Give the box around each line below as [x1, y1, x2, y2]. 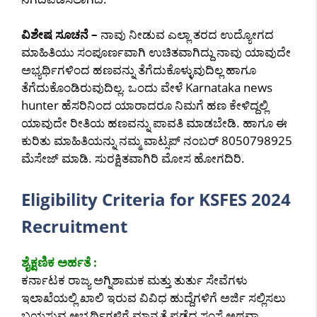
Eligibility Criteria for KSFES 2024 [21, 187, 291, 211]
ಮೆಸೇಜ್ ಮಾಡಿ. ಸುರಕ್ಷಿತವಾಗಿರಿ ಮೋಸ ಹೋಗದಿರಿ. [21, 150, 245, 166]
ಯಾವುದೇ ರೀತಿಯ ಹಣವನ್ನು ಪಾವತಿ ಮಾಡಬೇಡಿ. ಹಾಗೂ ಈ [21, 115, 287, 131]
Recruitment [21, 214, 127, 238]
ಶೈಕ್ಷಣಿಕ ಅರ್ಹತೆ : [21, 253, 97, 270]
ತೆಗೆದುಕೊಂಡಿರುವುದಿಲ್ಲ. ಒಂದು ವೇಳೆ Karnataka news [21, 79, 272, 96]
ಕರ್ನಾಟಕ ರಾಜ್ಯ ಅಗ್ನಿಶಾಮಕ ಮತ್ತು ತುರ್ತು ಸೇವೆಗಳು [21, 271, 248, 288]
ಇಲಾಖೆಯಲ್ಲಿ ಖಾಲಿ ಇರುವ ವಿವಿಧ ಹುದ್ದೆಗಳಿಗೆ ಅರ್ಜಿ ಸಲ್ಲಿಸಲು [21, 289, 286, 306]
